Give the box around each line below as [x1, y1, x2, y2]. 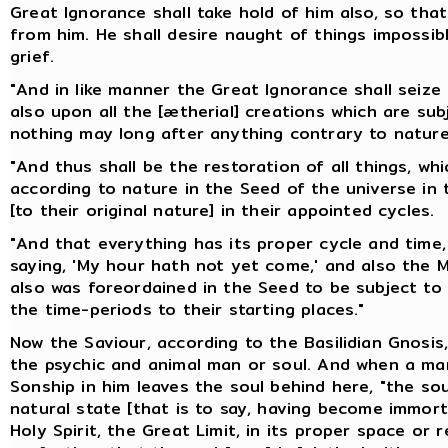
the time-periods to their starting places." [10, 296, 365, 322]
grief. [10, 43, 55, 69]
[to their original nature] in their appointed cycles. [10, 197, 435, 223]
